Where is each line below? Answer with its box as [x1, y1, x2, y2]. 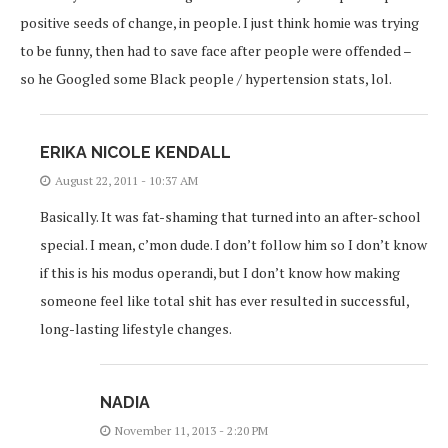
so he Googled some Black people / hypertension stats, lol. [20, 69, 392, 89]
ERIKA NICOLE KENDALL [40, 143, 231, 163]
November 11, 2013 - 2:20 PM [115, 423, 268, 439]
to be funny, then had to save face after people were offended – [20, 41, 411, 61]
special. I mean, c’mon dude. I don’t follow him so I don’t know [40, 235, 427, 255]
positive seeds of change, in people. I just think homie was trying [20, 13, 419, 33]
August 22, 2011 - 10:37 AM [55, 173, 198, 189]
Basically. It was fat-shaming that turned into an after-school [40, 207, 421, 227]
